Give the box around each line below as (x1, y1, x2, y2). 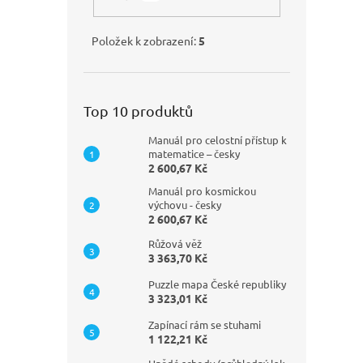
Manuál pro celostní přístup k (148, 132, 287, 147)
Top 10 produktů (83, 101, 193, 119)
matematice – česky (148, 146, 240, 160)
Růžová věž (148, 236, 202, 250)
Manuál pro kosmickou (148, 183, 256, 198)
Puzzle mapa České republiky (148, 276, 286, 291)
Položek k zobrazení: (92, 32, 199, 48)
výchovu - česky (148, 197, 221, 211)
